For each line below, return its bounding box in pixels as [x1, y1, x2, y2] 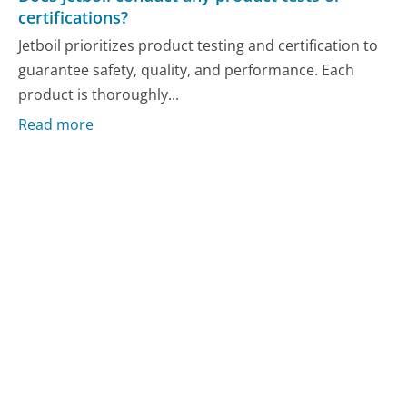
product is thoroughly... [18, 84, 180, 105]
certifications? [18, 5, 129, 28]
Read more [18, 114, 94, 134]
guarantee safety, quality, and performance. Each [18, 60, 355, 81]
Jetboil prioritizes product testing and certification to [18, 35, 379, 56]
